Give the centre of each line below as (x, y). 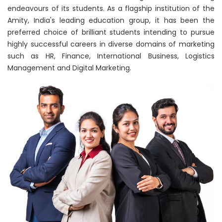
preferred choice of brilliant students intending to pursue (111, 32)
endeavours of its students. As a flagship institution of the (111, 8)
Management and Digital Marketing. (69, 68)
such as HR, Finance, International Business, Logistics (111, 56)
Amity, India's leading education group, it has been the (111, 20)
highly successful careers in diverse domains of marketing (111, 44)
